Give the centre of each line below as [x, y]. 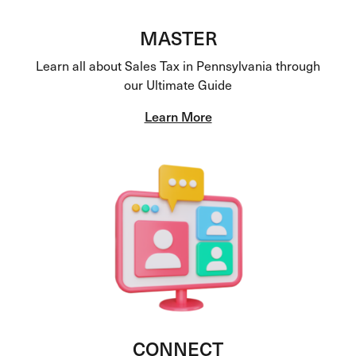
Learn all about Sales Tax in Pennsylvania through [178, 65]
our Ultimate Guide [178, 84]
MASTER [178, 37]
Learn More [178, 116]
